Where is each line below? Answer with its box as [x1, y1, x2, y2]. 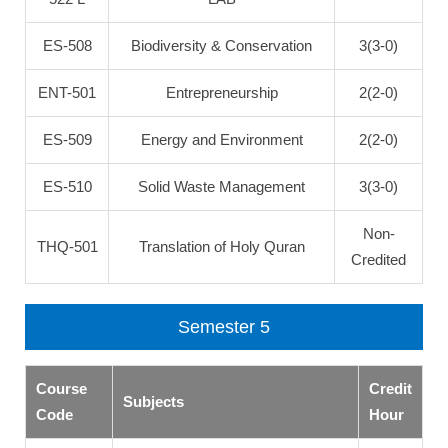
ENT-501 [38, 84, 96, 101]
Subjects [123, 393, 184, 410]
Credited [351, 251, 406, 268]
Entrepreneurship [165, 84, 278, 101]
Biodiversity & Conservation [131, 37, 312, 54]
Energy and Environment [140, 131, 303, 148]
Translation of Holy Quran [138, 238, 305, 255]
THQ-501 [36, 238, 98, 255]
